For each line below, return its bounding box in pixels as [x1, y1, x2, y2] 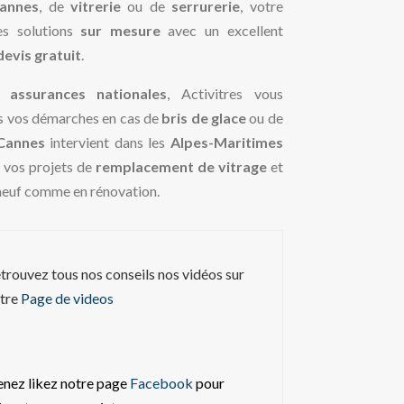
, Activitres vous [167, 85, 283, 103]
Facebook [129, 373, 193, 391]
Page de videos [20, 289, 114, 307]
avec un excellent [160, 22, 283, 40]
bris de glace [161, 109, 246, 127]
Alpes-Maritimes [170, 133, 283, 151]
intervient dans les [44, 133, 170, 151]
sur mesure [80, 22, 161, 40]
